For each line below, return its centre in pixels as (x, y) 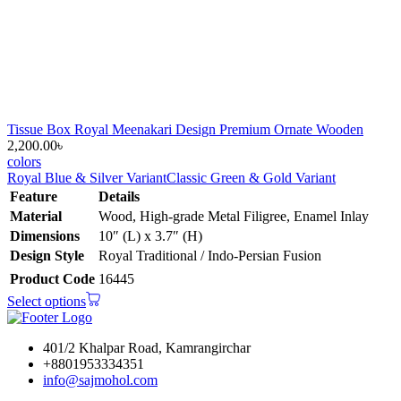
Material (36, 217)
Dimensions (45, 236)
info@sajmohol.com (100, 380)
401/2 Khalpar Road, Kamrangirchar (147, 348)
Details (119, 197)
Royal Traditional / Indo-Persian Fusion (210, 256)
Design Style (47, 256)
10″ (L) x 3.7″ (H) (150, 236)
